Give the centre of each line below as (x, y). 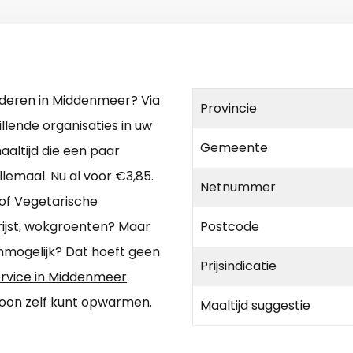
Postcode (230, 227)
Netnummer (238, 188)
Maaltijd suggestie (255, 306)
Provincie (229, 109)
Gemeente (234, 148)
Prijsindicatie (238, 266)
